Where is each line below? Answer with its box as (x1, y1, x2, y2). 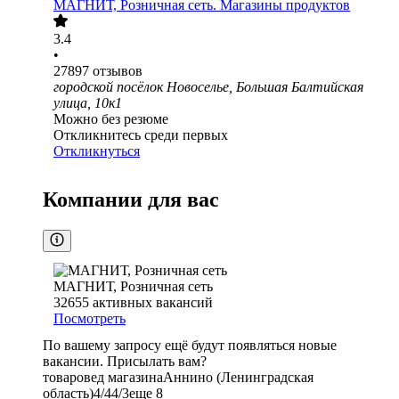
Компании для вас (43, 188, 219, 212)
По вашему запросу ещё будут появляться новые (43, 338, 337, 354)
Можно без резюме (53, 111, 168, 127)
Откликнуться (53, 143, 140, 159)
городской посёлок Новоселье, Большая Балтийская (53, 79, 363, 95)
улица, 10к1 (53, 95, 122, 111)
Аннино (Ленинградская (163, 370, 313, 386)
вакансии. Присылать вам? (43, 354, 207, 370)
